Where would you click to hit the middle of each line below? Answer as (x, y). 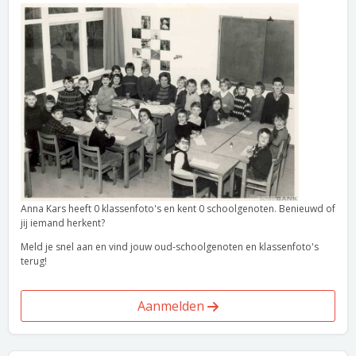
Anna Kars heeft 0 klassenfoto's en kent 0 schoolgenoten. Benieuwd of (178, 209)
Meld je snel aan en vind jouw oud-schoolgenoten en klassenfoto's (170, 247)
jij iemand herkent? (63, 223)
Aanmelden (172, 306)
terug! (34, 261)
